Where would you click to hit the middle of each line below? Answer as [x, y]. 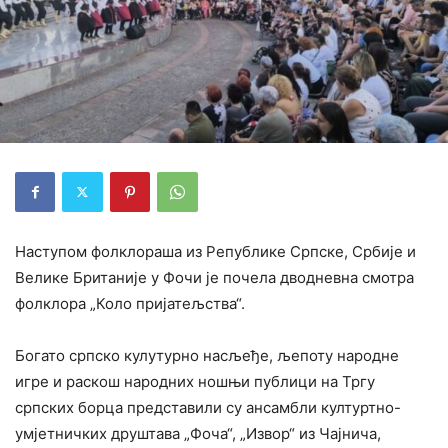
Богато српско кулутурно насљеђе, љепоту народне [207, 355]
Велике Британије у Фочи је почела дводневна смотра [214, 277]
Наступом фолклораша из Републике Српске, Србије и [215, 251]
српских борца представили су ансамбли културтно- [208, 407]
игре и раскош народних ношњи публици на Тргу [195, 381]
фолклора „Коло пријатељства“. [130, 303]
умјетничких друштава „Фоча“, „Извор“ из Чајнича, [198, 433]
